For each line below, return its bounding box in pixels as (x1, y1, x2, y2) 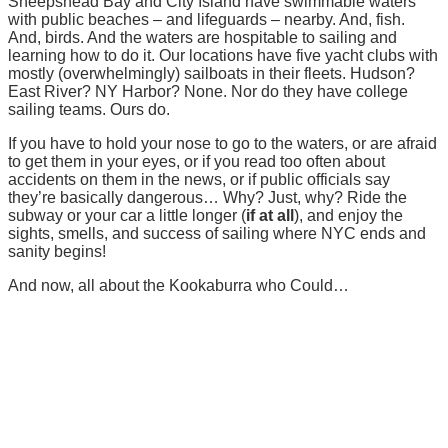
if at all (246, 206, 294, 224)
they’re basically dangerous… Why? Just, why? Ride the (8, 188, 407, 206)
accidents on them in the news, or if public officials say (8, 170, 390, 188)
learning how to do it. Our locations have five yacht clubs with (8, 46, 438, 64)
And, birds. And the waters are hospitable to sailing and (8, 28, 397, 46)
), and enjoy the (294, 206, 403, 224)
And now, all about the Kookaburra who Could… (8, 276, 349, 294)
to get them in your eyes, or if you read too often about (8, 152, 385, 170)
